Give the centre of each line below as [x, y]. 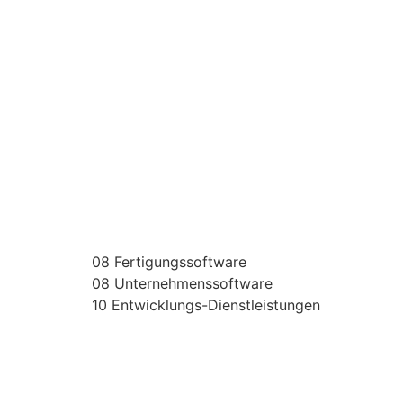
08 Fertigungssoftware [169, 262]
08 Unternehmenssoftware [182, 284]
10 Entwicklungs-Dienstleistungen [206, 305]
